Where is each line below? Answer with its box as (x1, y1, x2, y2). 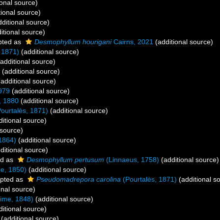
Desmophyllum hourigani (34, 38, 111, 46)
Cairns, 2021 (111, 38, 153, 46)
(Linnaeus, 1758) (104, 156, 159, 164)
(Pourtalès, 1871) (121, 175, 177, 183)
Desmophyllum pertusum (27, 156, 104, 164)
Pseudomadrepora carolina (36, 175, 121, 183)
